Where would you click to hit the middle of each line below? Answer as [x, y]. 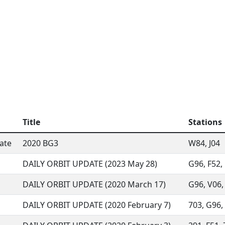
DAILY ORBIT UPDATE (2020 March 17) [94, 184]
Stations [205, 122]
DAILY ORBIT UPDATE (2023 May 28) [90, 164]
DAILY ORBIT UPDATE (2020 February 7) [97, 205]
